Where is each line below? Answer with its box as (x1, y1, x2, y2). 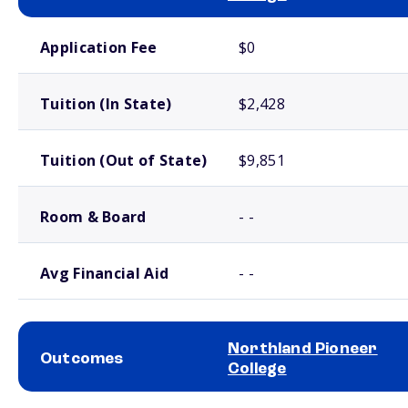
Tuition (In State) (40, 94, 172, 114)
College (228, 361, 287, 377)
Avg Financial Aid (40, 263, 169, 283)
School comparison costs (18, 20, 127, 29)
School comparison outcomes (18, 394, 145, 403)
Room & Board (40, 207, 147, 227)
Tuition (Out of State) (40, 150, 208, 170)
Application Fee (40, 37, 158, 57)
